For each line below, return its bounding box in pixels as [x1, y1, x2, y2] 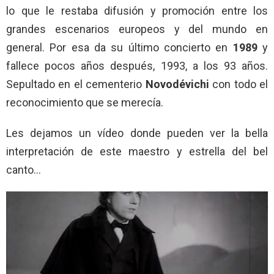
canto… [6, 163, 41, 177]
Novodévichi [145, 78, 213, 91]
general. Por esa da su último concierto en [6, 41, 233, 54]
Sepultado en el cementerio [6, 78, 146, 91]
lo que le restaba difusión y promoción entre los [6, 4, 268, 18]
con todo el [212, 78, 268, 91]
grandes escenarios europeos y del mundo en [6, 23, 268, 36]
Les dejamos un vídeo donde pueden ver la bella [6, 127, 268, 140]
